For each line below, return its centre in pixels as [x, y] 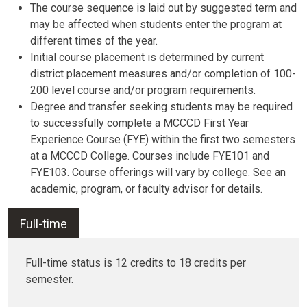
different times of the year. [94, 41]
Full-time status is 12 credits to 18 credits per [136, 263]
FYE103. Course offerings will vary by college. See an [158, 172]
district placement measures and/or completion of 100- [163, 74]
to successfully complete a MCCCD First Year [139, 123]
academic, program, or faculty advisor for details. [146, 189]
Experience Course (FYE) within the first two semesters [163, 139]
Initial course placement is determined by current [147, 57]
